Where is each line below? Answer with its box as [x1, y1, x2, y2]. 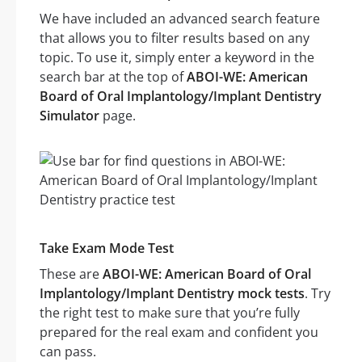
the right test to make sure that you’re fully [40, 304, 300, 322]
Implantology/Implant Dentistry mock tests [40, 284, 305, 303]
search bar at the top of [40, 68, 187, 86]
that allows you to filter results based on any [40, 29, 309, 48]
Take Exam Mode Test [40, 239, 174, 258]
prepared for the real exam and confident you [40, 323, 318, 342]
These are [40, 265, 103, 284]
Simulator [40, 107, 99, 125]
